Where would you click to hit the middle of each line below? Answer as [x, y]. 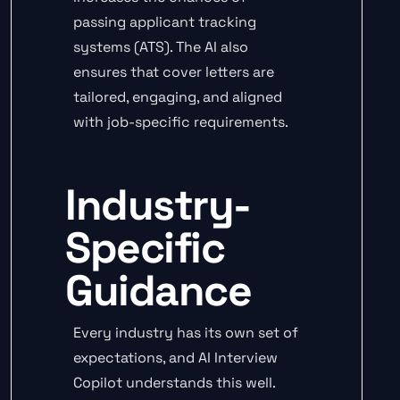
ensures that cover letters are [174, 72]
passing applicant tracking [165, 22]
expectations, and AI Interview [175, 358]
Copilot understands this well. [174, 383]
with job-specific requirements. [181, 122]
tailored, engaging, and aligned [178, 97]
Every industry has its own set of [186, 333]
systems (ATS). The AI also [161, 47]
